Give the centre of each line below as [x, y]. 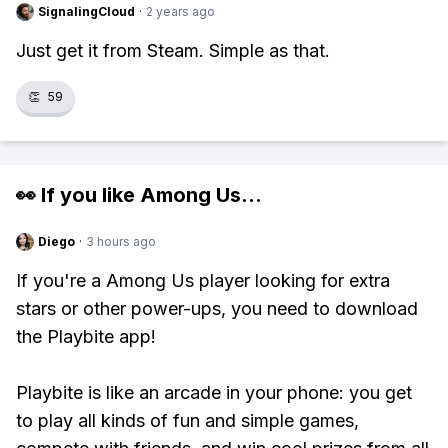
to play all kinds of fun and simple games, [187, 420]
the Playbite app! [86, 336]
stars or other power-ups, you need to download [217, 308]
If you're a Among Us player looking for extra [203, 280]
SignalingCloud [86, 11]
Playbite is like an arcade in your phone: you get [214, 392]
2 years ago [180, 11]
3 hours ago [121, 241]
